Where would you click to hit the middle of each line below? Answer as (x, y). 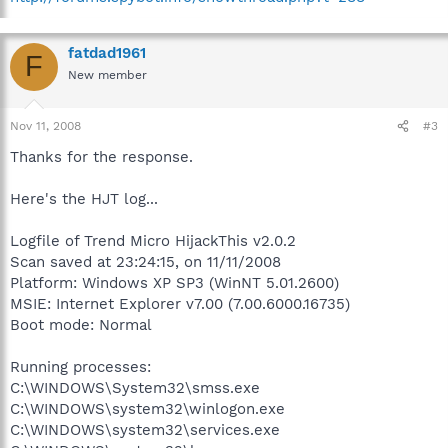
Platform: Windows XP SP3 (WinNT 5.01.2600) (174, 283)
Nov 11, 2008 (45, 126)
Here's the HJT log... (84, 199)
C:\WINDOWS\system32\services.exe (145, 430)
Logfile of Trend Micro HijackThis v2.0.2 (153, 241)
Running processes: (80, 367)
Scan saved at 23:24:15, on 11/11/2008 (145, 262)
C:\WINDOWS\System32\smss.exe (135, 388)
